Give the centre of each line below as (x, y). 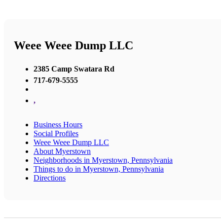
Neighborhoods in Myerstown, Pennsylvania (103, 160)
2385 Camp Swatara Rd (74, 69)
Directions (50, 178)
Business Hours (58, 124)
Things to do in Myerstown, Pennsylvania (99, 169)
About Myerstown (62, 151)
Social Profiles (56, 133)
